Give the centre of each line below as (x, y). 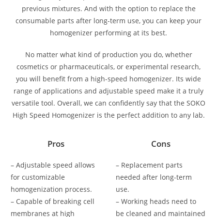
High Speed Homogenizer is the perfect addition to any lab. (108, 115)
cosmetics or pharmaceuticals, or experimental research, (108, 67)
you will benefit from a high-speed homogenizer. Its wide (108, 79)
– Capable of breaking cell (53, 201)
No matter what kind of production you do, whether (108, 55)
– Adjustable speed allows (53, 165)
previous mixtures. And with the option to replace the (108, 9)
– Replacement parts (149, 165)
